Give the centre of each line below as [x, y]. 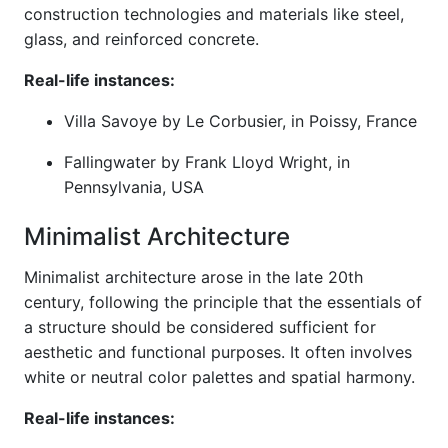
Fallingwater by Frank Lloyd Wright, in [207, 162]
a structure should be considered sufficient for [200, 327]
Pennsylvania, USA [134, 187]
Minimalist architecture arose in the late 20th [193, 277]
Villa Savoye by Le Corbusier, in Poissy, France [240, 121]
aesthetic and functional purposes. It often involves [218, 352]
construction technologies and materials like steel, [214, 14]
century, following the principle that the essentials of [223, 302]
